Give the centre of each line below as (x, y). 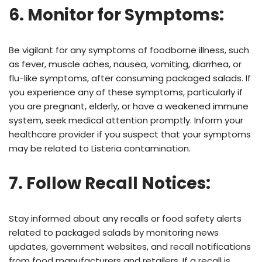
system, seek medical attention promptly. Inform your (126, 120)
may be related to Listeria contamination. (100, 149)
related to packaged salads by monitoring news (114, 233)
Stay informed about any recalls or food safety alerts (125, 219)
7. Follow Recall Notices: (110, 184)
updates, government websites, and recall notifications (130, 247)
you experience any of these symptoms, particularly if (126, 92)
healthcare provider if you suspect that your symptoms (130, 135)
